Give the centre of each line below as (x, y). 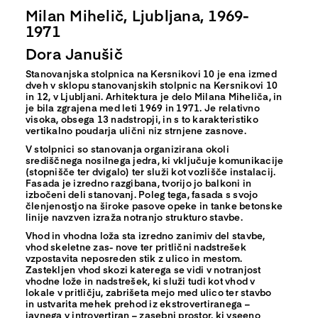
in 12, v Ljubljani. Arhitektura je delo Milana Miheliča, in (154, 96)
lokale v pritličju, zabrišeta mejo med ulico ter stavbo (148, 292)
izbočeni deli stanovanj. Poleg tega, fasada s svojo (142, 194)
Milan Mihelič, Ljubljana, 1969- (137, 15)
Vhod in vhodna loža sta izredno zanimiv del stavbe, (145, 235)
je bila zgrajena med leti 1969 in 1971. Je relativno (142, 107)
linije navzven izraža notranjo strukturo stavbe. (134, 216)
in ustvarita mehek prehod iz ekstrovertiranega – (137, 303)
